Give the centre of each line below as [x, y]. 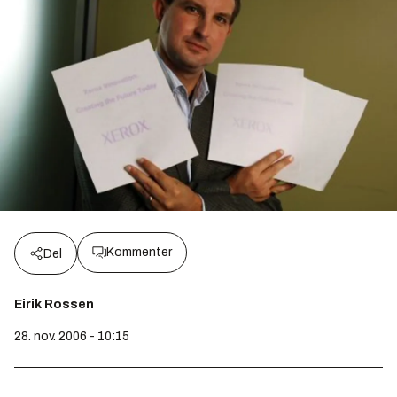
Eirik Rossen [54, 305]
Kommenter [139, 253]
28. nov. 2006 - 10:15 [72, 337]
